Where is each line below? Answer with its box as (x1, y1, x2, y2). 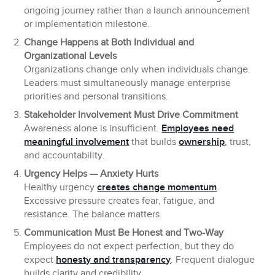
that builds (129, 136, 179, 149)
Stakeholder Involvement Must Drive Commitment (24, 109, 239, 122)
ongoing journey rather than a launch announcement (24, 5, 250, 17)
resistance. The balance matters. (24, 209, 163, 221)
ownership (179, 136, 225, 149)
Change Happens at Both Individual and (24, 37, 195, 49)
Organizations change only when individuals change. (24, 64, 251, 76)
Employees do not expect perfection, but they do (24, 241, 234, 253)
